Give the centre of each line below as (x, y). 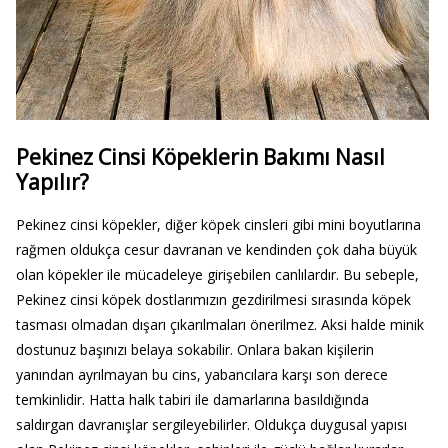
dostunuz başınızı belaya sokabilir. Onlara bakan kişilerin (194, 350)
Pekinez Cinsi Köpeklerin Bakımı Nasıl (200, 156)
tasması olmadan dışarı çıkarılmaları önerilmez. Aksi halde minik (219, 325)
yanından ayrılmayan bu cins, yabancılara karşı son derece (201, 375)
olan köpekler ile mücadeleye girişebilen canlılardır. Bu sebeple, (217, 275)
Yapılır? (52, 181)
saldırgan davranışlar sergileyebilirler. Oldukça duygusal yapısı (211, 425)
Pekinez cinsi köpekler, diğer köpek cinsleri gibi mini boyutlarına (218, 225)
